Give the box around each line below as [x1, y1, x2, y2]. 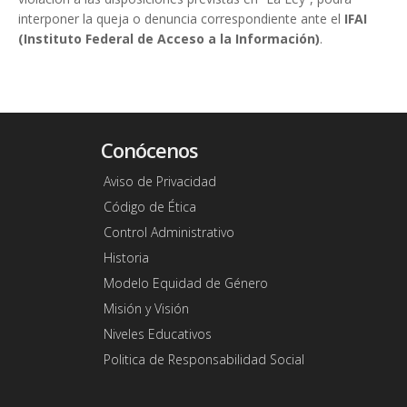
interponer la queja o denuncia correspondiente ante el [18, 10, 344, 28]
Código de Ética [103, 198, 196, 216]
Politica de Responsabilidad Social [103, 351, 304, 369]
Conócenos [100, 136, 198, 164]
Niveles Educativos [103, 325, 212, 343]
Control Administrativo [103, 223, 234, 242]
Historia [103, 249, 149, 267]
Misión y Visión [103, 300, 189, 318]
